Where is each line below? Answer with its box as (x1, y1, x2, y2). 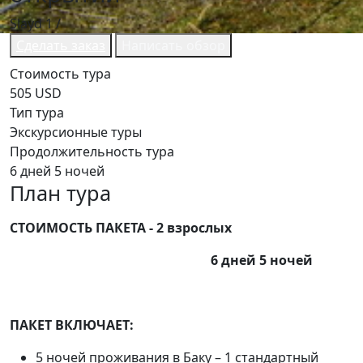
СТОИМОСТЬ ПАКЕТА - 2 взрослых (10, 219, 232, 237)
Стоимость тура (10, 65, 111, 83)
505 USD (10, 84, 62, 102)
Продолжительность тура (10, 143, 174, 160)
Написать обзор (122, 36, 225, 54)
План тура (10, 179, 111, 207)
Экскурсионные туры (10, 123, 142, 141)
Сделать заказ (16, 36, 105, 54)
